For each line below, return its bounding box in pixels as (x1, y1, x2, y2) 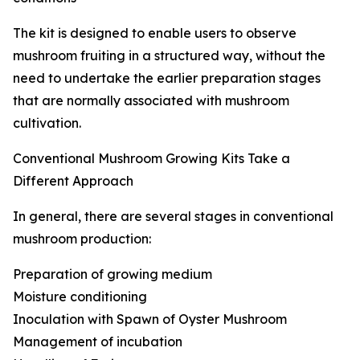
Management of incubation (13, 333, 182, 350)
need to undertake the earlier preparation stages (13, 70, 321, 87)
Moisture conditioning (13, 288, 147, 305)
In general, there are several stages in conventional (13, 208, 333, 225)
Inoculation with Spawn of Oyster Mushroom (13, 311, 287, 328)
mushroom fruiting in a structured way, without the (13, 47, 325, 64)
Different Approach (13, 173, 133, 190)
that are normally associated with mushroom (13, 92, 289, 109)
